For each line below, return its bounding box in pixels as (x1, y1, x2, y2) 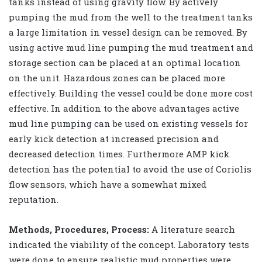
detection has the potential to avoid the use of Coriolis (9, 163, 251, 175)
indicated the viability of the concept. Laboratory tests (9, 238, 249, 250)
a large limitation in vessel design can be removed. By (9, 26, 247, 38)
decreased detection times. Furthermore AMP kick (9, 147, 229, 160)
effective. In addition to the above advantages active (9, 102, 239, 114)
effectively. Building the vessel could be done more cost (9, 87, 253, 99)
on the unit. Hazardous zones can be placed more (9, 71, 225, 84)
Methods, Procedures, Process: (9, 223, 149, 235)
